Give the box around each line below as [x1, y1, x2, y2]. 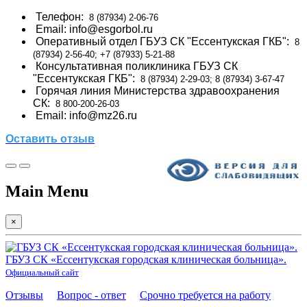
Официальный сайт [5, 267, 79, 278]
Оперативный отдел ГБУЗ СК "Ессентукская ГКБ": [33, 36, 292, 47]
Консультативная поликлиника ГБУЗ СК [33, 60, 238, 72]
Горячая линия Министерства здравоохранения [33, 85, 280, 97]
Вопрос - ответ [57, 288, 126, 301]
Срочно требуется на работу [140, 288, 271, 301]
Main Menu [5, 182, 88, 200]
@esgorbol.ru [87, 23, 153, 35]
